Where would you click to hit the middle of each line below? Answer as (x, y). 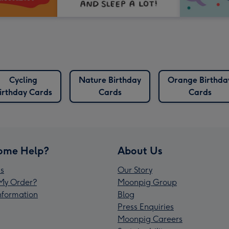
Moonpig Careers (150, 219)
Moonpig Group (147, 182)
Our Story (135, 170)
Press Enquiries (146, 207)
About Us (140, 151)
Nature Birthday (110, 80)
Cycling (23, 80)
